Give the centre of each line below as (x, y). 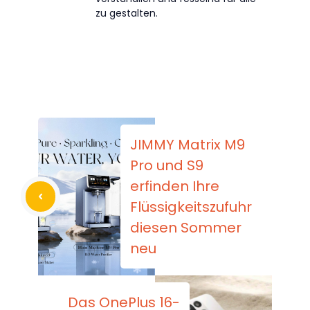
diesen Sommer (186, 227)
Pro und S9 (167, 165)
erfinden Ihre (175, 186)
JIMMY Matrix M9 (188, 144)
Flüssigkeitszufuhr (191, 207)
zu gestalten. (127, 13)
